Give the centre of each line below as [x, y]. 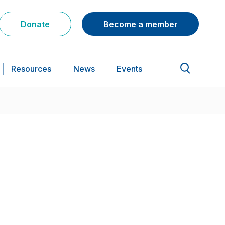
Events [129, 69]
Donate [35, 24]
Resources [31, 69]
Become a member [140, 24]
